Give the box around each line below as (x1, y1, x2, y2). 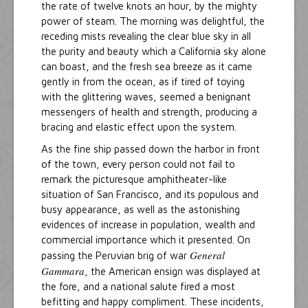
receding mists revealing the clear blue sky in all (41, 30, 251, 43)
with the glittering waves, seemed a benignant (41, 91, 251, 103)
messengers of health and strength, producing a (41, 106, 257, 118)
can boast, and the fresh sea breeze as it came (41, 60, 252, 73)
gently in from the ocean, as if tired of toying (41, 76, 245, 88)
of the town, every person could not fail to (41, 158, 235, 170)
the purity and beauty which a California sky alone (41, 45, 266, 58)
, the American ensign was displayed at (85, 265, 261, 278)
